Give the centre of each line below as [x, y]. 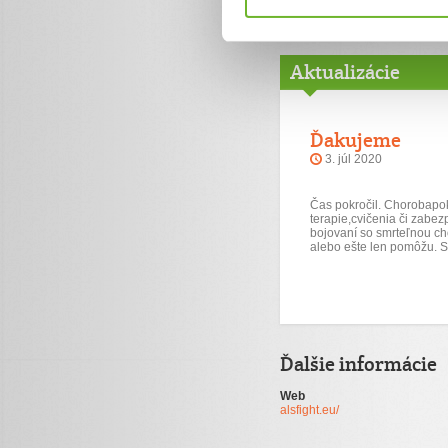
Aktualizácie [345, 72]
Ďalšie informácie [358, 364]
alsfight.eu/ [309, 410]
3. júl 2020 [353, 159]
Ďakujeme [355, 140]
